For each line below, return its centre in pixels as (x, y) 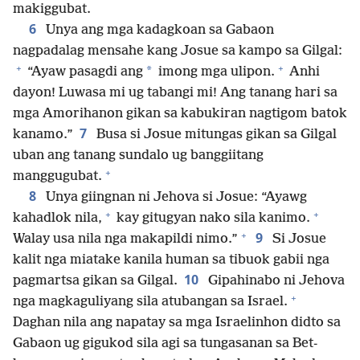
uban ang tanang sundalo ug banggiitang (138, 156)
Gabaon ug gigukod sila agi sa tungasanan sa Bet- (165, 344)
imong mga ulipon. (215, 72)
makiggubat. (52, 10)
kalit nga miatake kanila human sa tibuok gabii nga (171, 260)
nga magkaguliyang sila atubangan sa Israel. (150, 302)
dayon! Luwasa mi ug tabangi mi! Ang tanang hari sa (175, 93)
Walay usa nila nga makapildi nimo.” (125, 239)
